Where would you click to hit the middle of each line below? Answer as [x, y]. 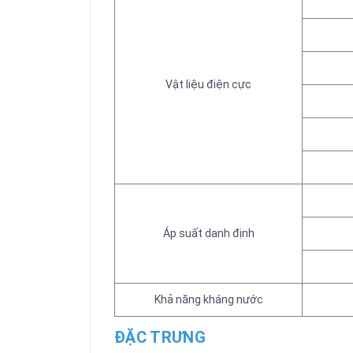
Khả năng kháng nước [208, 299]
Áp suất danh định [208, 233]
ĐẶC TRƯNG [160, 337]
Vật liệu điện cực [208, 84]
